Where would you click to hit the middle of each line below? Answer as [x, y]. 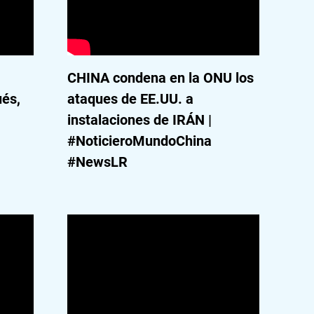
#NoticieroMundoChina [139, 141]
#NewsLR [97, 162]
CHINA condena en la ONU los [160, 78]
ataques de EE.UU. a [130, 99]
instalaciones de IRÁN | [139, 120]
